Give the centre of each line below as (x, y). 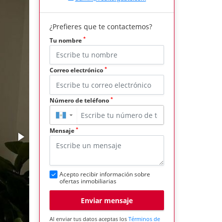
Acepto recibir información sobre (105, 174)
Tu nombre (66, 40)
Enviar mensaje (107, 200)
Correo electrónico (77, 70)
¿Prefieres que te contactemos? (101, 26)
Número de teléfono (80, 101)
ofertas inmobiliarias (88, 181)
